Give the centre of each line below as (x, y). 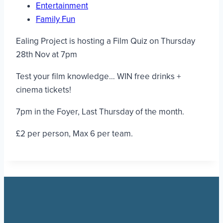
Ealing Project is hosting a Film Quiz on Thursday (106, 41)
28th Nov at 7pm (47, 54)
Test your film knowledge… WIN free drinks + (98, 76)
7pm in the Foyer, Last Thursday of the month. (100, 111)
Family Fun (56, 19)
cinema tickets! (44, 90)
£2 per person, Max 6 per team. (74, 133)
